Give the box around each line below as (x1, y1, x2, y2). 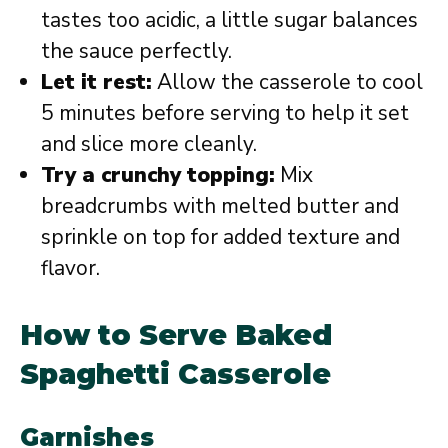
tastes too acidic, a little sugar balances (41, 6, 418, 34)
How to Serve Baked (20, 317, 332, 352)
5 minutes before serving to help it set (41, 99, 409, 127)
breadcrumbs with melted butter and (41, 192, 399, 220)
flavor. (41, 254, 100, 282)
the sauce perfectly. (41, 37, 232, 65)
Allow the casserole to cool (152, 68, 423, 96)
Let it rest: (41, 68, 152, 96)
